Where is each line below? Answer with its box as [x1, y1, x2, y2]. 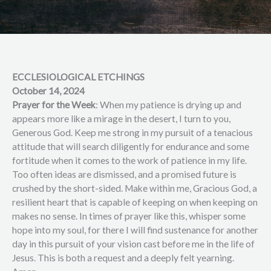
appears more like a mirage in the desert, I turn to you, [12, 113, 230, 124]
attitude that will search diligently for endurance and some [12, 141, 249, 152]
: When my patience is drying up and [96, 99, 241, 110]
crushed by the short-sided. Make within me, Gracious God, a [12, 183, 257, 194]
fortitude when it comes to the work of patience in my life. [12, 155, 247, 166]
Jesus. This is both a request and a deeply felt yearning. [12, 252, 234, 263]
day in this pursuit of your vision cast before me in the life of [12, 238, 255, 249]
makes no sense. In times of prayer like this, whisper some [12, 211, 246, 221]
